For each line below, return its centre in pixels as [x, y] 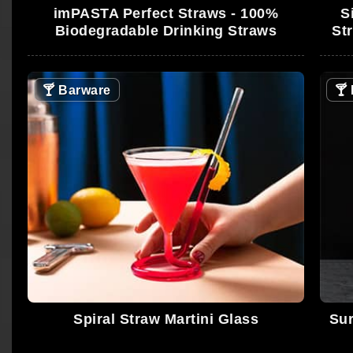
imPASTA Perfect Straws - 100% [166, 14]
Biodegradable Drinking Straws [166, 31]
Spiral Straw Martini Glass [166, 320]
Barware [83, 91]
